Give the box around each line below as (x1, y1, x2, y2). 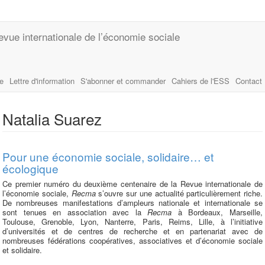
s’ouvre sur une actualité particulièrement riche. (95, 188, 263, 199)
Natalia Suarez (2, 108, 102, 130)
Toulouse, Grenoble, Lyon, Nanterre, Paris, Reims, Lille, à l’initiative (2, 216, 263, 227)
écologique (2, 160, 59, 176)
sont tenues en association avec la (2, 206, 148, 218)
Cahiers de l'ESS (172, 75, 230, 86)
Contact (235, 75, 262, 86)
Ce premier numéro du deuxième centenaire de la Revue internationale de (2, 178, 263, 189)
